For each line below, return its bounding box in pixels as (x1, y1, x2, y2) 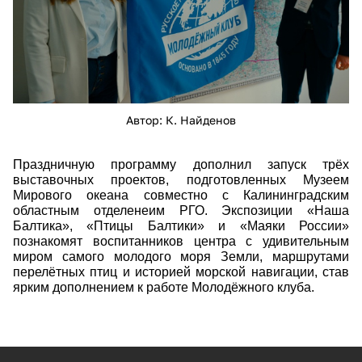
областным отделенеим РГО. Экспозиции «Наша (13, 203, 349, 217)
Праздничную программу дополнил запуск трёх (13, 157, 349, 171)
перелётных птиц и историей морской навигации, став (13, 264, 349, 279)
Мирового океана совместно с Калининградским (13, 187, 349, 202)
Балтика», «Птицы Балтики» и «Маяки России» (13, 218, 349, 233)
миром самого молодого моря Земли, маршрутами (13, 249, 349, 263)
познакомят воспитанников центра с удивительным (13, 234, 349, 248)
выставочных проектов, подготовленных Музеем (13, 172, 349, 187)
